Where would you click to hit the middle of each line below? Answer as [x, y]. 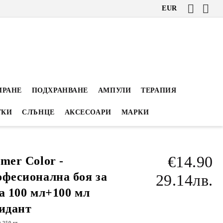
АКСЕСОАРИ [88, 112]
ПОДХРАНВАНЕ [60, 90]
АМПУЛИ [114, 90]
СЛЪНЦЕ [38, 112]
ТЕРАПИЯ [159, 90]
